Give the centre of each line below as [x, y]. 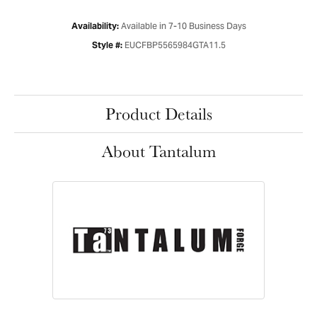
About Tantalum [158, 151]
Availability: [95, 26]
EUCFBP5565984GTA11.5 [175, 47]
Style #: [107, 45]
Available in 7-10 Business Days [183, 28]
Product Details [158, 114]
